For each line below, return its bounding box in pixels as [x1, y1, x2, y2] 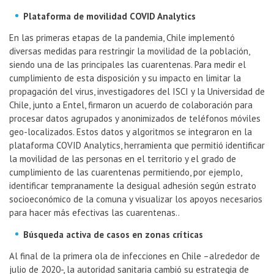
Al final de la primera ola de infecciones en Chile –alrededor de [9, 250, 260, 262]
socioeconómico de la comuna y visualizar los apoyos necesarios [9, 193, 262, 206]
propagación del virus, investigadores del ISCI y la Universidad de [9, 86, 265, 98]
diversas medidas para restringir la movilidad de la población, [9, 45, 250, 57]
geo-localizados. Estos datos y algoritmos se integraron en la [9, 126, 252, 138]
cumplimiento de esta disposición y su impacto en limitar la [9, 72, 241, 84]
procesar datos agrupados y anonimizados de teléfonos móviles [9, 113, 261, 125]
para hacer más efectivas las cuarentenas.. [9, 207, 180, 219]
